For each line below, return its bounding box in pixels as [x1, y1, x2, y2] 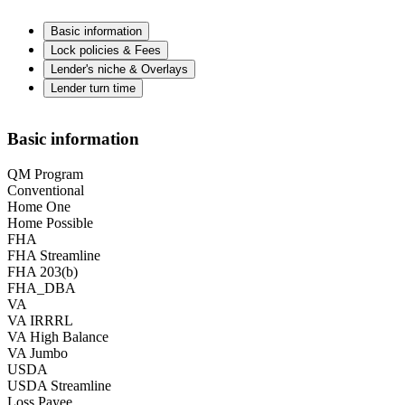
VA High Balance [7, 328, 108, 344]
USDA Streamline [7, 377, 111, 393]
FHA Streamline [7, 247, 100, 263]
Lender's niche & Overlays [51, 62, 188, 77]
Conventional [7, 182, 84, 198]
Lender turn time [51, 81, 136, 96]
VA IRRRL [7, 312, 73, 328]
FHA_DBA [7, 279, 76, 296]
